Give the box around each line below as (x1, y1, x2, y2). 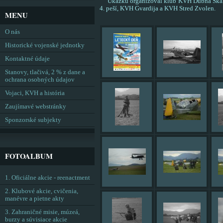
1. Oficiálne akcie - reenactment (5, 174, 90, 181)
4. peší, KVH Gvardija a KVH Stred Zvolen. (100, 5, 216, 12)
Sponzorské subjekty (5, 116, 61, 123)
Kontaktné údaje (5, 55, 50, 62)
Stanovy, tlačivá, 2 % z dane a (5, 69, 85, 76)
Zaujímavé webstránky (5, 103, 66, 110)
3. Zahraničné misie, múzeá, (5, 209, 80, 216)
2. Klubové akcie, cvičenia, (5, 188, 78, 195)
